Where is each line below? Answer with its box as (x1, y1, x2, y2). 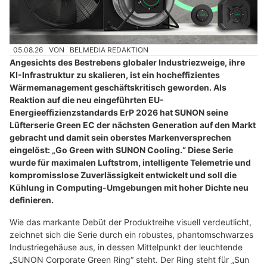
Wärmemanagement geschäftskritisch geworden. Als (10, 82, 226, 93)
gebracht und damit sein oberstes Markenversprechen (10, 132, 231, 143)
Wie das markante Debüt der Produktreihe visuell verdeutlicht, (10, 217, 252, 228)
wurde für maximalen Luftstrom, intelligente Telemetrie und (10, 157, 251, 168)
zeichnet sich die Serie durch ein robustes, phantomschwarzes (10, 229, 253, 240)
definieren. (10, 195, 54, 206)
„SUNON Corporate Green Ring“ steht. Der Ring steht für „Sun (10, 254, 249, 265)
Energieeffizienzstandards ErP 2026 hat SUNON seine (10, 107, 228, 118)
